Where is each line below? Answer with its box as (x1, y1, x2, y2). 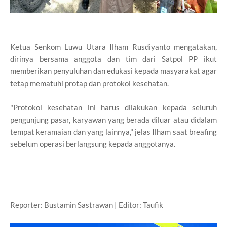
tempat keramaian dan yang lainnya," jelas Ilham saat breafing (10, 127, 217, 136)
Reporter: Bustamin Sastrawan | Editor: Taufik (10, 200, 163, 209)
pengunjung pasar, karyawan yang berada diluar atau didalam (10, 115, 217, 124)
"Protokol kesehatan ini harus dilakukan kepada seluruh (10, 102, 217, 112)
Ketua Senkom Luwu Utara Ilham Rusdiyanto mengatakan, (10, 42, 217, 51)
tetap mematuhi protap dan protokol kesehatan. (10, 78, 169, 88)
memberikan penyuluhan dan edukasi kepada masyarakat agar (10, 66, 217, 75)
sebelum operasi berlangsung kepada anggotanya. (10, 139, 175, 148)
